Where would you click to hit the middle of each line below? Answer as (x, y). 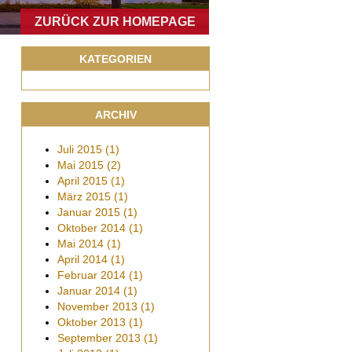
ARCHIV (115, 115)
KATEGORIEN (115, 59)
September (85, 338)
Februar (77, 275)
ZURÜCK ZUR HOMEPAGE (115, 22)
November (83, 306)
